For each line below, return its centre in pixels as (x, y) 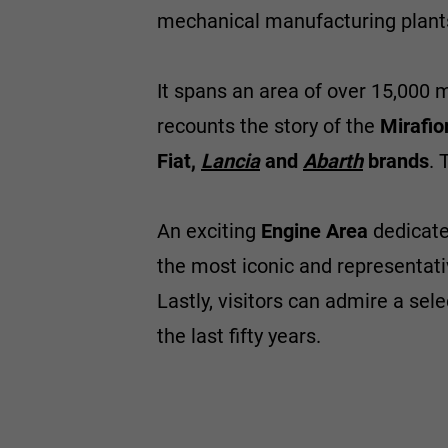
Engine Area (314, 231)
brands (396, 161)
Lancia (230, 161)
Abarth (333, 161)
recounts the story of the (268, 126)
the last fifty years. (239, 336)
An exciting (209, 231)
